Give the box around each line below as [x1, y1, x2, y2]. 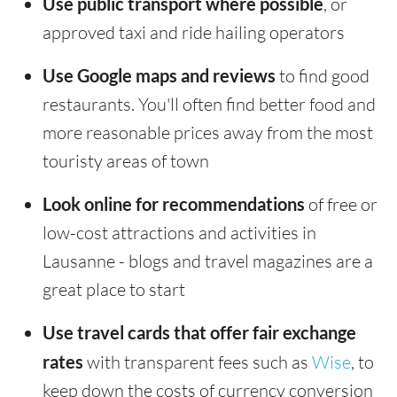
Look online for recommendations [43, 193, 305, 215]
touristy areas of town [43, 150, 209, 173]
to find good [276, 65, 370, 88]
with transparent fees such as [83, 351, 312, 374]
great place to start [43, 278, 185, 301]
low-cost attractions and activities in [43, 222, 316, 245]
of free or [305, 193, 378, 216]
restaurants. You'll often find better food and [43, 93, 376, 116]
